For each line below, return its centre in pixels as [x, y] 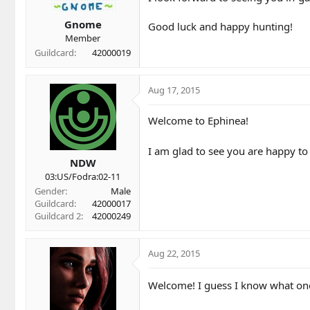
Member [83, 38]
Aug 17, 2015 [174, 90]
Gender [50, 191]
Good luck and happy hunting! [220, 26]
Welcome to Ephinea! [198, 121]
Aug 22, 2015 [174, 253]
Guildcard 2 [58, 216]
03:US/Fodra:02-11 [83, 176]
